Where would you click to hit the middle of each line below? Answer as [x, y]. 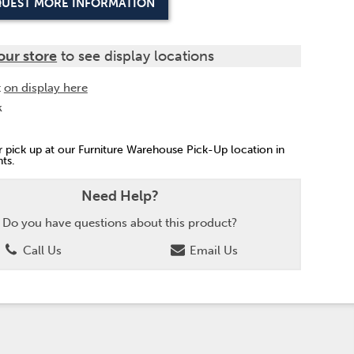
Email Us [212, 250]
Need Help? [120, 196]
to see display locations [136, 56]
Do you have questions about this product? [120, 223]
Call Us [40, 250]
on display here [45, 87]
